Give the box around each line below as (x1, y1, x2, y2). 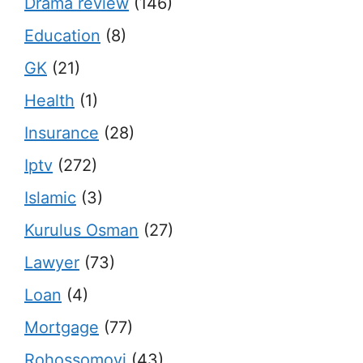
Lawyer (24, 253, 79, 272)
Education (24, 26, 100, 45)
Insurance (24, 123, 99, 143)
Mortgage (24, 318, 99, 337)
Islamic (24, 188, 76, 207)
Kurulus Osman (24, 220, 139, 240)
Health (24, 91, 75, 110)
